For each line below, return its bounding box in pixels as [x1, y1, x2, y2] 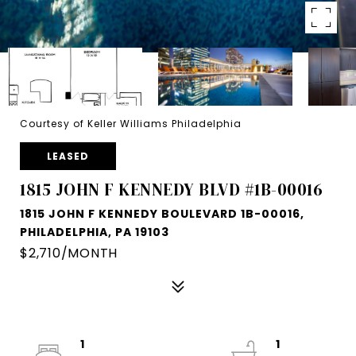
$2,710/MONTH [20, 244, 118, 262]
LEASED [47, 149, 89, 163]
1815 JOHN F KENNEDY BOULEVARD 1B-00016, [20, 206, 304, 222]
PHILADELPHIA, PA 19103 [20, 224, 169, 240]
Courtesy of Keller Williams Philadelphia [20, 117, 242, 130]
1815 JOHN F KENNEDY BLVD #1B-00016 [20, 178, 323, 201]
